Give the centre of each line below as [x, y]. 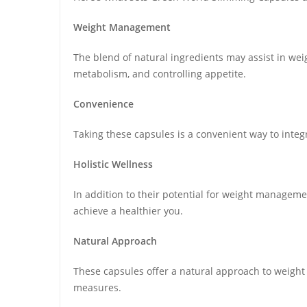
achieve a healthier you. [128, 211]
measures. [97, 287]
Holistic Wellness [113, 164]
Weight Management [122, 27]
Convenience [103, 104]
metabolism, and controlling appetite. [160, 74]
